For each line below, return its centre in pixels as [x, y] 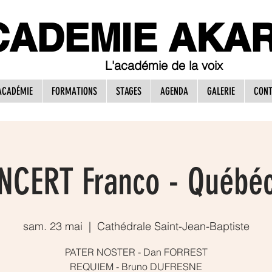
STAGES [128, 91]
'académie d [145, 65]
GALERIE [221, 91]
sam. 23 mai [53, 226]
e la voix [200, 65]
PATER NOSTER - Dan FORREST [136, 252]
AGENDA [174, 91]
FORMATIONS [74, 91]
